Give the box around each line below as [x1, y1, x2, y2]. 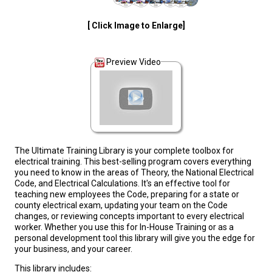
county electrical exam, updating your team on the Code [15, 200, 228, 211]
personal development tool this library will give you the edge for [15, 233, 255, 243]
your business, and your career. [15, 244, 132, 254]
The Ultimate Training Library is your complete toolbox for [15, 146, 234, 156]
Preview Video [106, 56, 161, 67]
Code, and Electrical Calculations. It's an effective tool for [15, 178, 230, 189]
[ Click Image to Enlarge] [87, 20, 185, 30]
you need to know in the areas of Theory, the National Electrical [15, 168, 254, 178]
